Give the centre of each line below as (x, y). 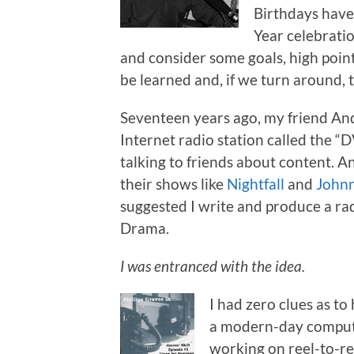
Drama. (145, 228)
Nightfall (256, 183)
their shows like (173, 183)
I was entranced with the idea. (213, 265)
